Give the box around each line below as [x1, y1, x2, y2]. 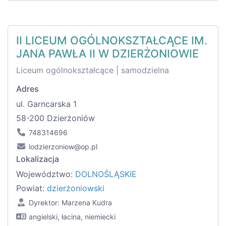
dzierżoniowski [47, 183, 104, 194]
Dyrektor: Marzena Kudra [29, 198, 112, 207]
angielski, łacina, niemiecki [29, 212, 116, 221]
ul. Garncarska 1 [16, 99, 77, 109]
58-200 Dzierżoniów [16, 113, 95, 124]
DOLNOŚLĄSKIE [75, 169, 137, 180]
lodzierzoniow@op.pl [29, 142, 97, 151]
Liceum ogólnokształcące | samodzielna [16, 65, 169, 76]
